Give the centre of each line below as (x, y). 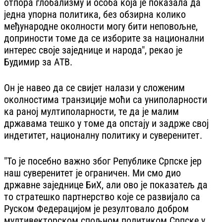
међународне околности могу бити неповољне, (101, 26)
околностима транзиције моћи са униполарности (106, 99)
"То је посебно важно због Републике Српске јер (103, 161)
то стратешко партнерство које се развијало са (102, 196)
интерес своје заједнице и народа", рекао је (93, 50)
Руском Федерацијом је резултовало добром (96, 208)
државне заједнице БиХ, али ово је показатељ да (106, 185)
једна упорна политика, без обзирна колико (95, 14)
